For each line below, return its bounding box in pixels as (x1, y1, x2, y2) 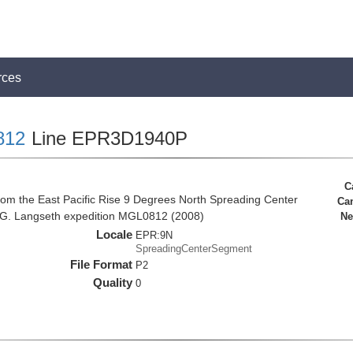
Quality (93, 276, 133, 289)
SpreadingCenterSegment (136, 243, 253, 255)
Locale (96, 228, 133, 241)
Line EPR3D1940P (25, 128, 188, 149)
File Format (70, 258, 133, 271)
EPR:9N (136, 229, 173, 241)
